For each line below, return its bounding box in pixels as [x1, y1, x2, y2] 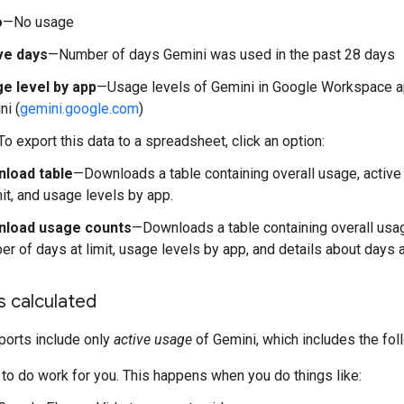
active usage [114, 331, 192, 348]
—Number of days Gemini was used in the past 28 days [48, 46, 395, 63]
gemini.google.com [20, 100, 139, 117]
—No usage [3, 14, 74, 31]
